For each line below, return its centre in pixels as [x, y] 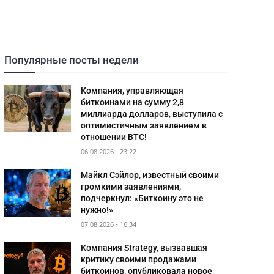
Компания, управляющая [132, 91]
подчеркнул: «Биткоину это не [143, 198]
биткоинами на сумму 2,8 [133, 102]
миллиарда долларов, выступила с [152, 114]
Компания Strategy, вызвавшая [144, 248]
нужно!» [97, 210]
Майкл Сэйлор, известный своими [150, 175]
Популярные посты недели [71, 60]
